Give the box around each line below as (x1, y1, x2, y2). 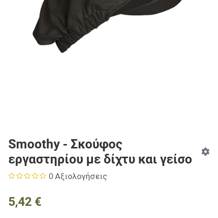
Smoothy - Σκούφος (8, 137, 122, 152)
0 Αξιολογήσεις (49, 171, 108, 182)
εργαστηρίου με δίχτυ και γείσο (8, 152, 192, 167)
